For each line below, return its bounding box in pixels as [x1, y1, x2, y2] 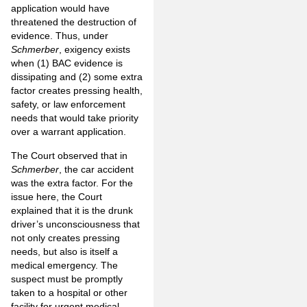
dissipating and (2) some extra [11, 71, 143, 83]
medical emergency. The [11, 259, 118, 271]
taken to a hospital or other [11, 286, 127, 298]
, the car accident [59, 163, 134, 175]
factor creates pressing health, [11, 85, 143, 97]
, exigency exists [59, 44, 130, 56]
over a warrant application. [11, 126, 126, 138]
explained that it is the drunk [11, 204, 133, 216]
